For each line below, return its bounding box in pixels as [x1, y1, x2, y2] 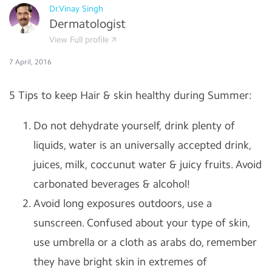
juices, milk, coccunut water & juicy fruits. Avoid [33, 158, 262, 171]
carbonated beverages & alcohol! [33, 177, 190, 191]
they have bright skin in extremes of [33, 255, 207, 268]
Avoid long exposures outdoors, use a [33, 197, 212, 210]
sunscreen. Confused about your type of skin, [33, 216, 250, 229]
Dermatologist [49, 16, 126, 31]
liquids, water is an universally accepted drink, [33, 138, 252, 152]
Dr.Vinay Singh [49, 4, 103, 14]
